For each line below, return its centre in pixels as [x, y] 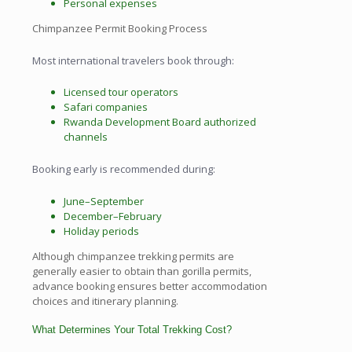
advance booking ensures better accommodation [150, 286]
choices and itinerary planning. [105, 301]
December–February [113, 216]
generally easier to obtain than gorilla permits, [142, 271]
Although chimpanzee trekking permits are [133, 256]
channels [86, 137]
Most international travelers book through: [133, 60]
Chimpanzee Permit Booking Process [120, 28]
